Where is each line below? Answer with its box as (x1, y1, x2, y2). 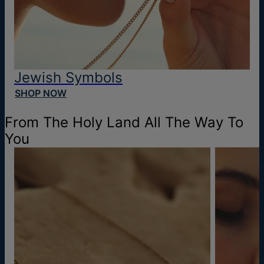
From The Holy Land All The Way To (5, 114, 243, 131)
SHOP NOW (15, 87, 67, 99)
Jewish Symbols (14, 69, 123, 86)
